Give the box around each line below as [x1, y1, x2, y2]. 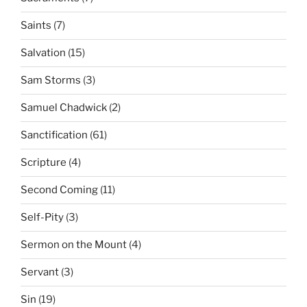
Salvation [21, 47, 66, 60]
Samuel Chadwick [21, 101, 107, 114]
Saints [21, 19, 51, 32]
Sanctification [21, 129, 88, 142]
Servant [21, 266, 59, 279]
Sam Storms [21, 74, 81, 87]
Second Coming [21, 184, 98, 197]
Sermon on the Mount [21, 238, 127, 251]
